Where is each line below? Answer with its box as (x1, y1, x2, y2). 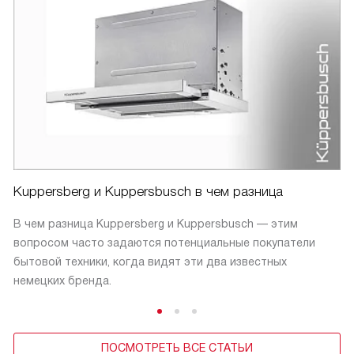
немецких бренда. (13, 273, 111, 287)
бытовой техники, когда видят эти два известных (13, 254, 287, 268)
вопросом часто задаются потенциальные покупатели (13, 235, 315, 249)
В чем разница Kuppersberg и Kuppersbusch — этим (13, 217, 298, 230)
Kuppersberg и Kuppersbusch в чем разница (13, 183, 283, 199)
